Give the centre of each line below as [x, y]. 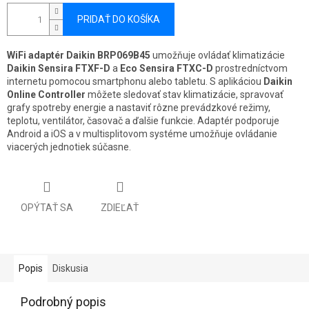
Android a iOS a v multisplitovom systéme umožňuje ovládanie [142, 134]
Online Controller [46, 95]
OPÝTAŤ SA [47, 207]
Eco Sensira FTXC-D [167, 69]
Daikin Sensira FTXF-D [59, 69]
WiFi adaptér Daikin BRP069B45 [79, 56]
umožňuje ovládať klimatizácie [218, 56]
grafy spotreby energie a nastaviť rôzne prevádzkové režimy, [139, 108]
